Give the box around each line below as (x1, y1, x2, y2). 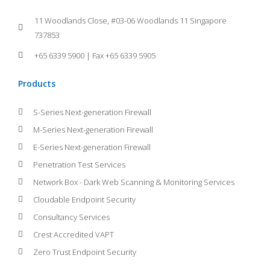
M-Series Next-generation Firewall (33, 124, 154, 135)
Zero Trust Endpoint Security (33, 246, 137, 257)
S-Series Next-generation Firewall (33, 106, 152, 118)
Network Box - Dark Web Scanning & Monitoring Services (33, 176, 235, 187)
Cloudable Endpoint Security (33, 193, 136, 205)
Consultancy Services (33, 211, 110, 222)
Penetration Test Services (33, 159, 126, 170)
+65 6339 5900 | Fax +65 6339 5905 (34, 49, 155, 61)
